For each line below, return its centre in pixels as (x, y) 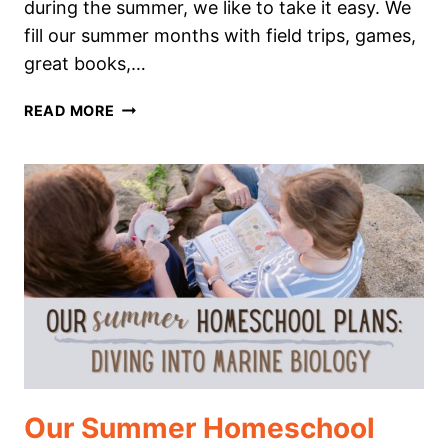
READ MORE (69, 111)
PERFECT (148, 222)
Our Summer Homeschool (199, 428)
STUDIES (147, 176)
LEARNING (153, 291)
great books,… (85, 64)
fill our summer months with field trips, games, (220, 36)
